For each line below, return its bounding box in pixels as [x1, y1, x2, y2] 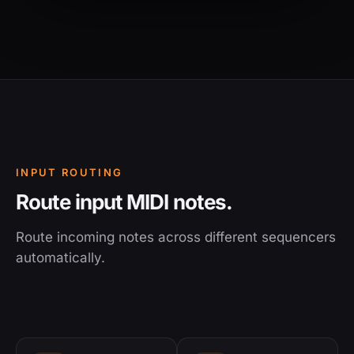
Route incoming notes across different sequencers [16, 229, 336, 246]
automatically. [16, 250, 105, 266]
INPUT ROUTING [16, 166, 123, 179]
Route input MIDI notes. [16, 190, 233, 215]
